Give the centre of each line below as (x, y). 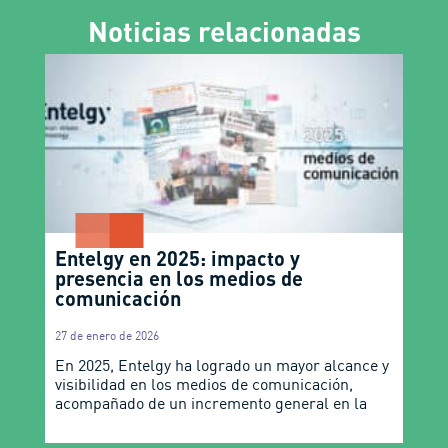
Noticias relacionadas (224, 30)
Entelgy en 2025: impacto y (177, 258)
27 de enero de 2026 (106, 336)
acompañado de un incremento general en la (210, 403)
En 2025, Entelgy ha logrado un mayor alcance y (221, 365)
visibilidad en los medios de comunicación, (203, 384)
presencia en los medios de (178, 278)
